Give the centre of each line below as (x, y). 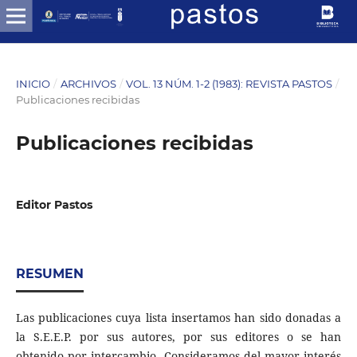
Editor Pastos (54, 204)
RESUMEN (49, 273)
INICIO (33, 83)
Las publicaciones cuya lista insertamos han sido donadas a (178, 317)
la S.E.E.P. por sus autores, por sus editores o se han (178, 336)
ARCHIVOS (88, 83)
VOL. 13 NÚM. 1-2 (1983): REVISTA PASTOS (229, 83)
